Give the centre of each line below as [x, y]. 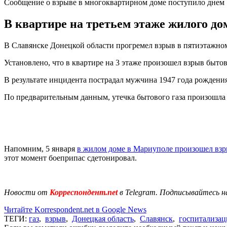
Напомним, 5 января [41, 148]
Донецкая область [103, 218]
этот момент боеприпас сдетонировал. [70, 158]
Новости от [26, 192]
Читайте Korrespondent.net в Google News [75, 209]
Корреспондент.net [84, 192]
